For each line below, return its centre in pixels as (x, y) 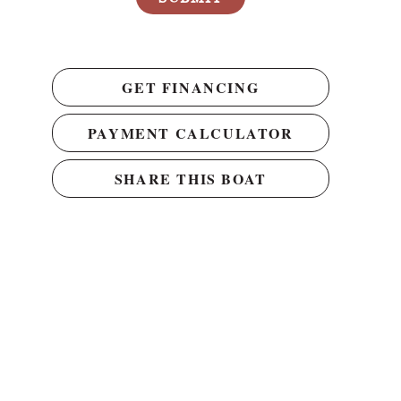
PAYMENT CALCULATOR (190, 132)
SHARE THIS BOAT (190, 178)
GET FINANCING (191, 87)
